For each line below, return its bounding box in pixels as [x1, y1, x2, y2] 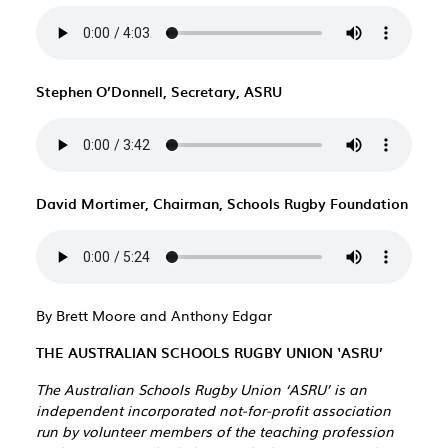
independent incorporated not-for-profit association [36, 400, 391, 420]
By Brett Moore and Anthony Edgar [36, 305, 272, 325]
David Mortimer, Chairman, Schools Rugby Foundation [36, 193, 408, 214]
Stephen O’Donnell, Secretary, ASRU [36, 81, 282, 102]
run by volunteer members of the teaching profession [36, 421, 394, 441]
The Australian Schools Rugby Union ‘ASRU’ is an [36, 379, 367, 399]
